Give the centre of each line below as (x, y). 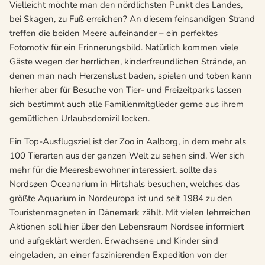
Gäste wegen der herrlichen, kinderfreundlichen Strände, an (128, 61)
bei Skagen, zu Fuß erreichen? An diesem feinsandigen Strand (132, 19)
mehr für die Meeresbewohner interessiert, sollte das (113, 169)
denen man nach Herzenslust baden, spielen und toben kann (131, 75)
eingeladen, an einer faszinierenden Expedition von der (118, 255)
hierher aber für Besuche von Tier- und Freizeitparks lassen (126, 90)
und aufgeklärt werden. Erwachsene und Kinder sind (114, 240)
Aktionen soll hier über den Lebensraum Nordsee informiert (127, 226)
